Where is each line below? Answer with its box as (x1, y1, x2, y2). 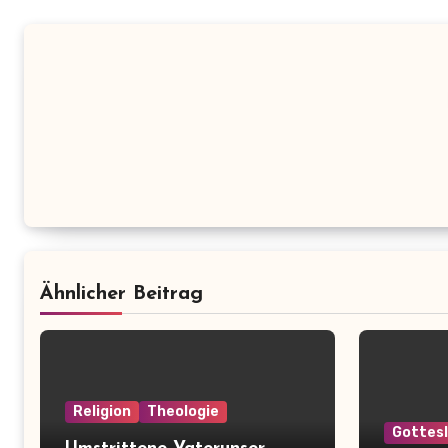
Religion (73, 403, 131, 420)
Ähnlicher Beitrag (40, 284, 203, 304)
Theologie (147, 403, 219, 420)
